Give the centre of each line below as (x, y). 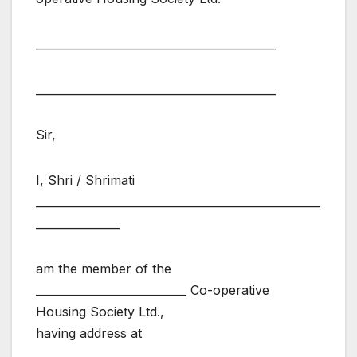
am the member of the (104, 269)
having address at (89, 333)
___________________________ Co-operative (153, 290)
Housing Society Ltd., (100, 312)
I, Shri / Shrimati (85, 180)
